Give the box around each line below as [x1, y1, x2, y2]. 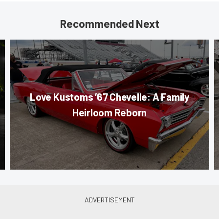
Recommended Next [60, 17, 159, 30]
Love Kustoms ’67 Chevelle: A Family [30, 90, 189, 103]
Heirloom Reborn [72, 106, 147, 118]
